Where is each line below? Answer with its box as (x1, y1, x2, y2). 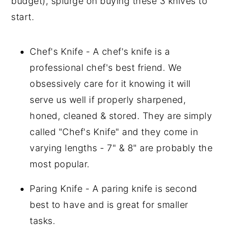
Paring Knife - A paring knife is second (30, 183, 197, 194)
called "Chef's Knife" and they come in (30, 127, 198, 137)
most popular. (30, 159, 90, 169)
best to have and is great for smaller (30, 199, 188, 210)
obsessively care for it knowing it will (30, 78, 191, 89)
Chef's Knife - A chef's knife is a (30, 46, 170, 57)
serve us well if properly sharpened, (30, 94, 186, 105)
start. (11, 12, 35, 22)
